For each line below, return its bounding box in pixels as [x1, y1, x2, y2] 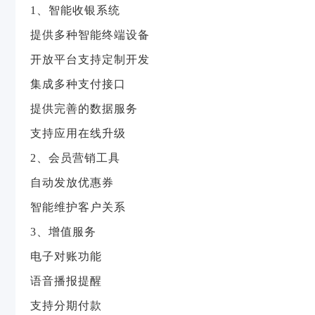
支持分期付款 [30, 300, 102, 311]
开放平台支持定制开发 [30, 53, 150, 65]
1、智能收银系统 [30, 4, 120, 16]
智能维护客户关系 [30, 201, 126, 213]
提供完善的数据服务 [30, 103, 138, 115]
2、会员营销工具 [30, 152, 120, 164]
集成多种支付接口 [30, 78, 126, 90]
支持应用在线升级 [30, 127, 126, 139]
